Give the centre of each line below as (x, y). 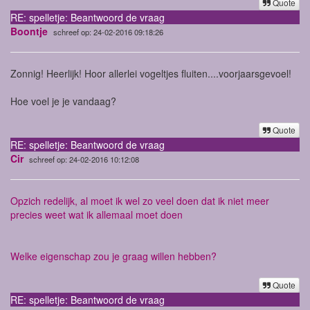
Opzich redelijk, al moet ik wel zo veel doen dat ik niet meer (140, 200)
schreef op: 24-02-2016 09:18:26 (108, 31)
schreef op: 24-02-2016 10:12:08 (84, 159)
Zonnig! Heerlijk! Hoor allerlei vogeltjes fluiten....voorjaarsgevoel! (151, 73)
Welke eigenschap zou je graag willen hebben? (113, 256)
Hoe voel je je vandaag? (63, 101)
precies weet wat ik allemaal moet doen (98, 214)
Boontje (29, 31)
